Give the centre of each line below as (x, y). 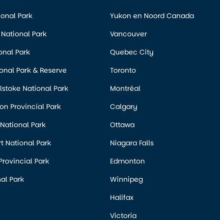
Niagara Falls (132, 143)
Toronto (123, 70)
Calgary (124, 107)
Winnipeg (126, 179)
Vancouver (128, 34)
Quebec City (132, 52)
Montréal (125, 89)
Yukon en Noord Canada (152, 16)
